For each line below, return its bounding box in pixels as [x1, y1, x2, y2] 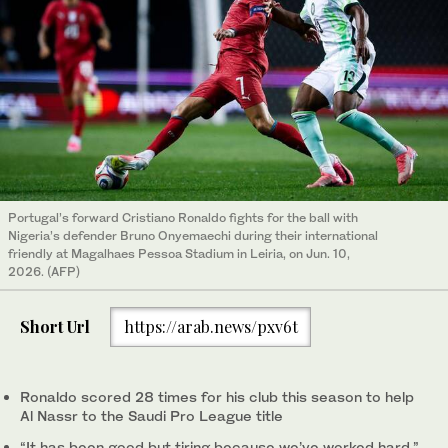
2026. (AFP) [8, 264, 80, 280]
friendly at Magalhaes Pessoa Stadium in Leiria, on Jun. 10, [8, 246, 350, 262]
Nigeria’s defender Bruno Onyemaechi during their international [8, 228, 378, 244]
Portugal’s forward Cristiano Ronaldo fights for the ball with [8, 210, 358, 226]
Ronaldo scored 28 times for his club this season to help [20, 387, 414, 405]
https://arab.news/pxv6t [123, 316, 298, 338]
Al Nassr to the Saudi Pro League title [20, 406, 283, 424]
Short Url [20, 316, 90, 338]
